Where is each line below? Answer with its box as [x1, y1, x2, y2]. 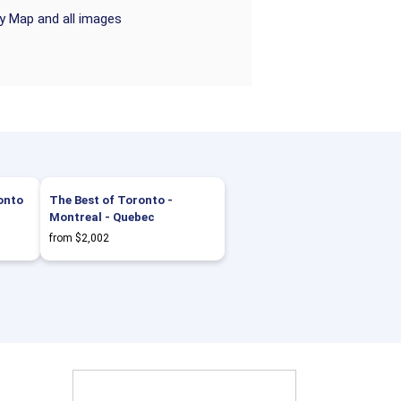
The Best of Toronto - [49, 193, 173, 207]
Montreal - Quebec [49, 210, 155, 224]
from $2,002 [49, 232, 109, 244]
